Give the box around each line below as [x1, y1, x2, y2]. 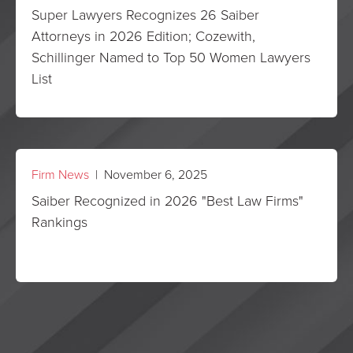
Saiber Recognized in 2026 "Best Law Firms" [32, 191, 303, 210]
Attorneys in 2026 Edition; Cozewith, [32, 26, 255, 45]
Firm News [32, 165, 89, 183]
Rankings [32, 212, 87, 231]
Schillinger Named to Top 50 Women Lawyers [32, 47, 310, 66]
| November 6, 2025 [89, 165, 207, 183]
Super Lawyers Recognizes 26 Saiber [32, 5, 259, 24]
